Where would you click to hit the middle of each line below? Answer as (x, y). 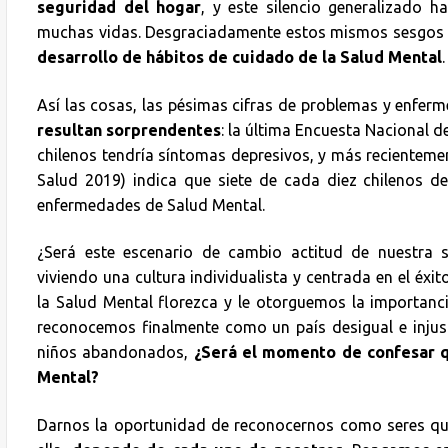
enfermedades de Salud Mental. (151, 204)
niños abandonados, (113, 352)
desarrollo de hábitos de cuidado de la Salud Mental (239, 57)
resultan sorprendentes (129, 129)
